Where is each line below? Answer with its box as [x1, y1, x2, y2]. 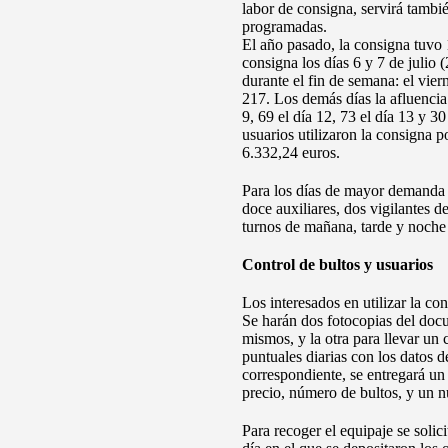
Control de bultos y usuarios [242, 256, 433, 273]
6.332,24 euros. [242, 144, 340, 161]
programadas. [242, 18, 327, 35]
